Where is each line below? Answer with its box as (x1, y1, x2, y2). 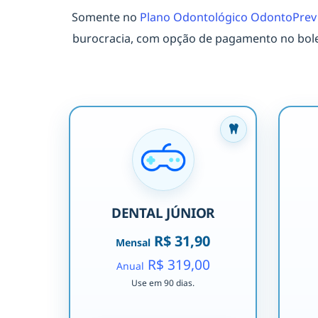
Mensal (116, 236, 150, 250)
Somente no (72, 9, 140, 26)
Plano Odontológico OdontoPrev (140, 9, 317, 26)
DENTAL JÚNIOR (111, 204, 215, 223)
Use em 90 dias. (131, 277, 194, 290)
